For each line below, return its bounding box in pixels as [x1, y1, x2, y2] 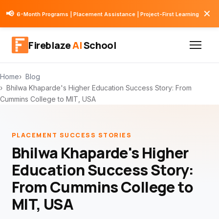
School [82, 38, 116, 52]
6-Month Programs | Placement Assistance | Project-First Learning [17, 11, 199, 18]
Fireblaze [28, 38, 72, 52]
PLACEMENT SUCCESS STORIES [12, 131, 132, 139]
